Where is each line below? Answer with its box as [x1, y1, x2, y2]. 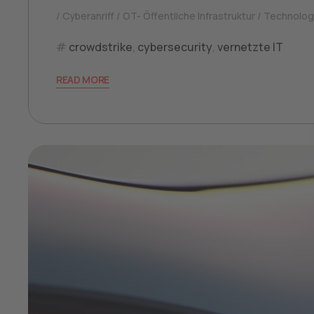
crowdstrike [69, 39, 132, 55]
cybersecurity [137, 39, 212, 55]
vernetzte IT [217, 39, 283, 55]
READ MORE [56, 72, 110, 86]
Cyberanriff [62, 8, 114, 22]
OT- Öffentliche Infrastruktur [123, 8, 255, 22]
